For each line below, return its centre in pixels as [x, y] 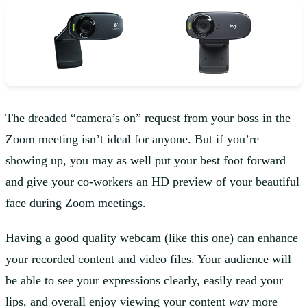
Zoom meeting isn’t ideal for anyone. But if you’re [132, 139]
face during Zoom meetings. [76, 203]
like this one [199, 238]
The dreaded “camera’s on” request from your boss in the [148, 118]
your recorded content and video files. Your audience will [148, 259]
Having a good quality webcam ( [87, 238]
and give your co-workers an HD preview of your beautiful [152, 182]
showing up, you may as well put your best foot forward [146, 161]
